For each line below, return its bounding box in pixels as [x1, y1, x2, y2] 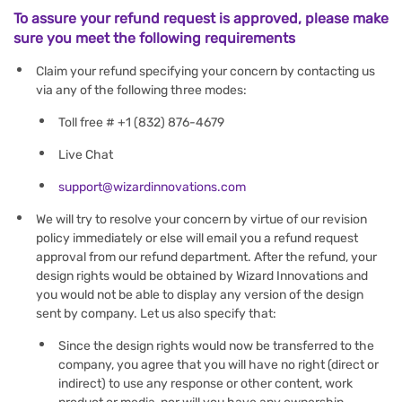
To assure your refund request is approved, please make [13, 10, 389, 27]
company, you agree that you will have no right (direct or [58, 357, 379, 372]
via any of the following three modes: [36, 83, 247, 98]
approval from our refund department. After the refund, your [36, 249, 377, 265]
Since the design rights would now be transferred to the [58, 338, 374, 354]
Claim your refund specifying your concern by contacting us [36, 64, 375, 79]
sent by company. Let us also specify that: [36, 306, 276, 321]
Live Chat [58, 147, 113, 162]
